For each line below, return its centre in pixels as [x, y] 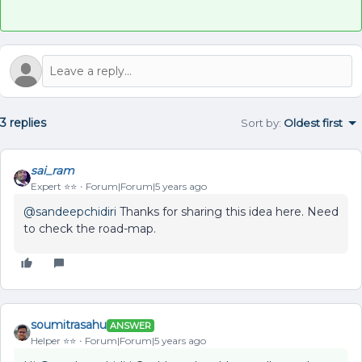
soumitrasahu [69, 325]
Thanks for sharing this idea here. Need [227, 212]
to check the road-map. [90, 229]
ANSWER [130, 325]
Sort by [260, 123]
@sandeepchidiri [70, 212]
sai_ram [53, 170]
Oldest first [313, 123]
